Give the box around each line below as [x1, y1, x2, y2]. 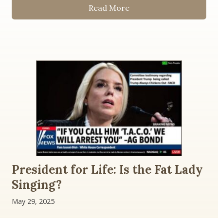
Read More [89, 2, 129, 13]
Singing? [12, 177, 62, 193]
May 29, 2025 [12, 197, 54, 206]
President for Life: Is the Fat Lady [12, 162, 203, 178]
